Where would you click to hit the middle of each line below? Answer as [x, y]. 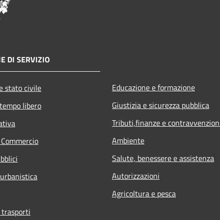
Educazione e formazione [153, 87]
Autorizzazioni [136, 176]
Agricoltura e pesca [144, 193]
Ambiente [128, 140]
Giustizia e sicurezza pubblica [161, 105]
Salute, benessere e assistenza [163, 158]
